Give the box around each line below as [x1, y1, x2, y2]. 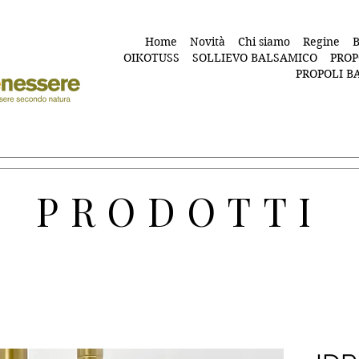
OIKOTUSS [123, 50, 179, 65]
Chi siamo [238, 34, 290, 49]
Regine [303, 34, 340, 49]
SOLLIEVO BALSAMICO [192, 50, 317, 65]
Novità [190, 34, 225, 49]
